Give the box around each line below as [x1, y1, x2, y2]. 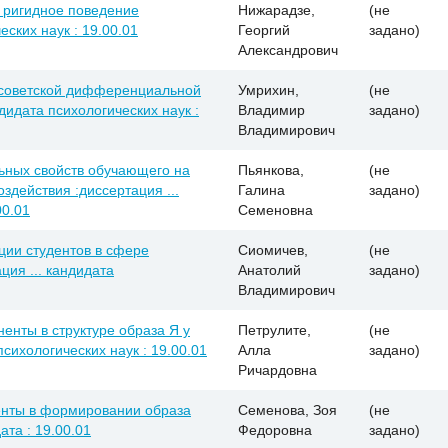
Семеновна [238, 201, 313, 218]
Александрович [238, 41, 338, 58]
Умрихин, [238, 81, 299, 98]
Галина [238, 181, 285, 198]
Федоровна [238, 421, 312, 438]
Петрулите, [238, 321, 311, 338]
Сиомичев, [238, 241, 308, 258]
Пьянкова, [238, 161, 304, 178]
